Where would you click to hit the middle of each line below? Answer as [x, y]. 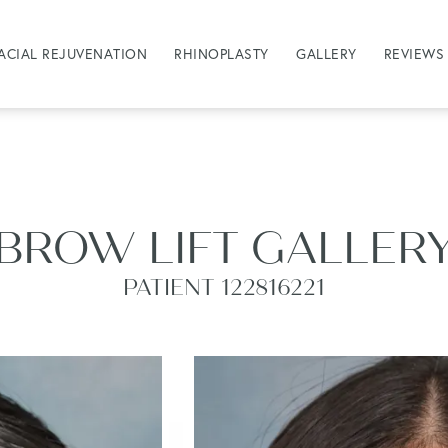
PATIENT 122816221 [224, 288]
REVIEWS [414, 53]
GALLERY [326, 53]
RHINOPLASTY [221, 53]
